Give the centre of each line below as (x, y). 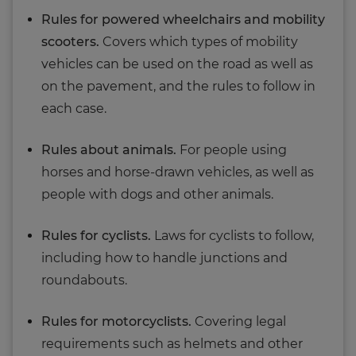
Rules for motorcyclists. (116, 321)
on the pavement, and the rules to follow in (178, 86)
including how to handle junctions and (164, 257)
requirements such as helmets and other (172, 343)
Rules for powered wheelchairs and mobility (183, 19)
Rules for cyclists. (96, 235)
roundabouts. (84, 280)
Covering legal (239, 321)
